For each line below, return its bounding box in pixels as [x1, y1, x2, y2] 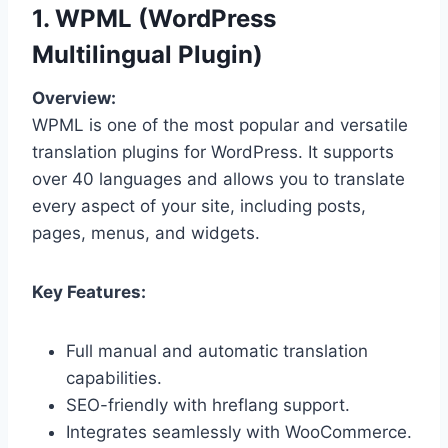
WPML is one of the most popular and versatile [32, 114, 408, 135]
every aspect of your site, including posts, [32, 195, 366, 216]
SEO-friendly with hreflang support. [66, 394, 350, 415]
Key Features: [32, 281, 146, 302]
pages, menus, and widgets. [32, 222, 260, 243]
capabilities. [66, 367, 162, 388]
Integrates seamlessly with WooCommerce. [66, 421, 412, 442]
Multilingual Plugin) [32, 39, 263, 69]
